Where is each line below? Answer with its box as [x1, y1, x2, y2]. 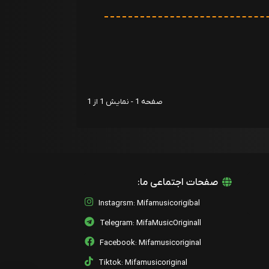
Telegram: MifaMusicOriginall [100, 217, 202, 228]
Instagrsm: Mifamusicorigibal [98, 198, 201, 208]
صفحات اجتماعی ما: [137, 176, 220, 190]
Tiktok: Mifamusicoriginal [98, 257, 188, 268]
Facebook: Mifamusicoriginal [100, 237, 202, 248]
